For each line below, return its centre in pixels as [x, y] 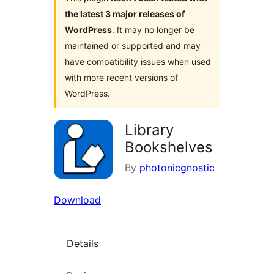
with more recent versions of [121, 78]
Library [149, 130]
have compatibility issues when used [138, 62]
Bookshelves [169, 147]
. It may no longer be [153, 30]
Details [83, 244]
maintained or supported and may [133, 46]
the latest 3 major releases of [125, 14]
